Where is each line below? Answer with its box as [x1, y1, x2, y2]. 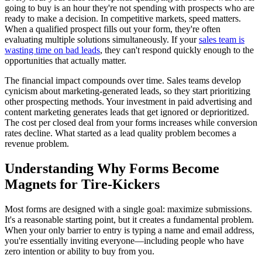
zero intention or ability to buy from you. [5, 246, 154, 256]
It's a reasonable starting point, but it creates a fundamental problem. [5, 214, 254, 225]
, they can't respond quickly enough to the [100, 44, 254, 55]
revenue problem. [5, 138, 69, 149]
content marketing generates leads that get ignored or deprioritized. [5, 106, 249, 117]
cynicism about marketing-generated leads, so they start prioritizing [5, 85, 250, 96]
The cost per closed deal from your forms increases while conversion [5, 117, 257, 127]
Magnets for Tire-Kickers [5, 176, 160, 192]
